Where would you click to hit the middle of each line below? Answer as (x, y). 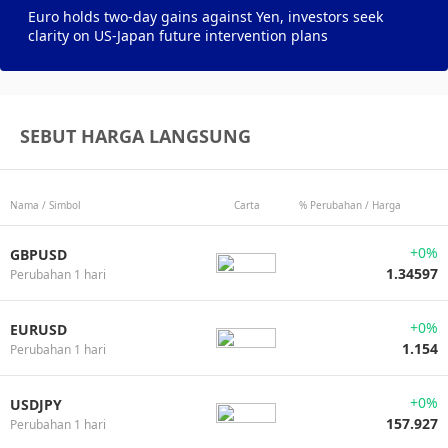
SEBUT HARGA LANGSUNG (135, 136)
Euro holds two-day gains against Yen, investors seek (205, 16)
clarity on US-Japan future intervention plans (178, 35)
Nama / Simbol (45, 205)
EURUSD (38, 329)
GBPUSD (38, 254)
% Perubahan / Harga (350, 205)
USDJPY (36, 404)
